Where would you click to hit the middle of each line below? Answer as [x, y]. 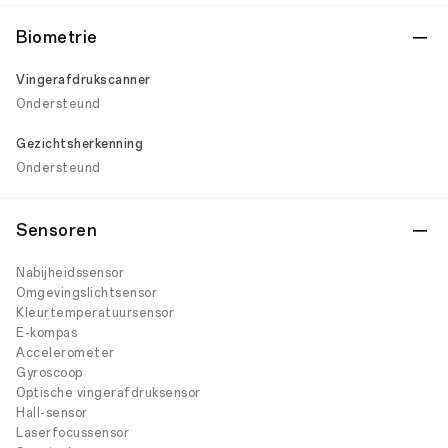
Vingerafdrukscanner [83, 80]
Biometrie [57, 37]
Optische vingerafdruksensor [108, 393]
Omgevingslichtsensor [86, 293]
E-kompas [46, 333]
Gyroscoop [49, 373]
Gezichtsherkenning [79, 144]
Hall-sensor [52, 413]
